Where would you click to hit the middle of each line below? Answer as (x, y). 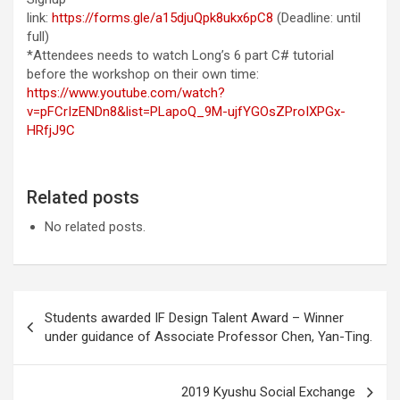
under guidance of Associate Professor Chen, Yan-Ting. (208, 337)
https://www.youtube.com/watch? (126, 93)
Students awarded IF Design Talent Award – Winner (194, 318)
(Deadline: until (317, 18)
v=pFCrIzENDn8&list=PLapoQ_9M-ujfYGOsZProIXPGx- (186, 112)
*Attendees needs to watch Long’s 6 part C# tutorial (180, 55)
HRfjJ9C (51, 130)
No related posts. (95, 227)
